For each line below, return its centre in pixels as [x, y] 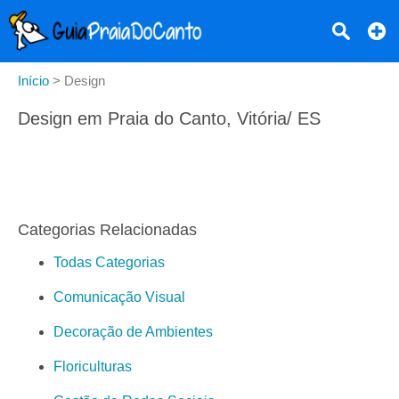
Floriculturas [93, 367]
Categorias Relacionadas [107, 230]
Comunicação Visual [119, 297]
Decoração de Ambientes [133, 332]
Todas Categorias [109, 263]
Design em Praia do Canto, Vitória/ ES [169, 118]
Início [33, 81]
